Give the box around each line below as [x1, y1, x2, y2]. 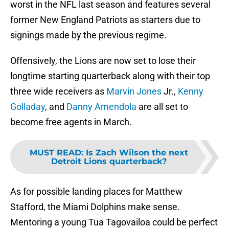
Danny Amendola [66, 101, 136, 112]
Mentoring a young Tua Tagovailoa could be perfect [10, 217, 218, 228]
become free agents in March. [10, 117, 132, 128]
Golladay [10, 101, 45, 112]
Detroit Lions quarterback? [51, 156, 167, 167]
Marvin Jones [106, 86, 162, 97]
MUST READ [30, 148, 81, 158]
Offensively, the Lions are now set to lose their [10, 55, 196, 66]
